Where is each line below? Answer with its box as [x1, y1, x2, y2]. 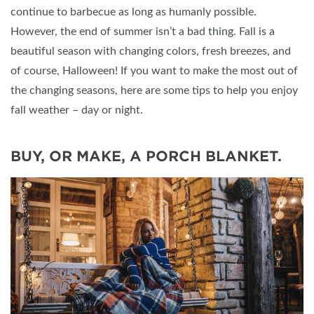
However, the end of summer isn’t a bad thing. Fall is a [11, 26, 275, 38]
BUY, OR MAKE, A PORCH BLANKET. [11, 148, 282, 165]
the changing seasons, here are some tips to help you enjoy [11, 85, 298, 97]
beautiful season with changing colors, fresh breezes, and [11, 46, 291, 57]
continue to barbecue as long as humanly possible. [11, 6, 257, 18]
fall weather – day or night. [11, 104, 143, 116]
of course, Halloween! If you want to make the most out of [11, 65, 298, 77]
